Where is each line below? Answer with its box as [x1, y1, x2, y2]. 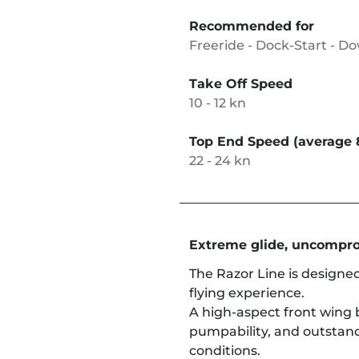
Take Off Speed [189, 76, 292, 91]
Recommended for [189, 18, 314, 34]
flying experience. [189, 285, 305, 301]
